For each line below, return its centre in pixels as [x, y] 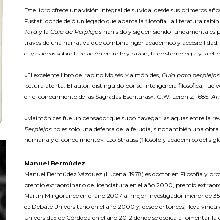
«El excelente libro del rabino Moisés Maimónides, [93, 75]
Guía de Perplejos [76, 32]
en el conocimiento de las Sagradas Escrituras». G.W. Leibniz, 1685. [118, 97]
